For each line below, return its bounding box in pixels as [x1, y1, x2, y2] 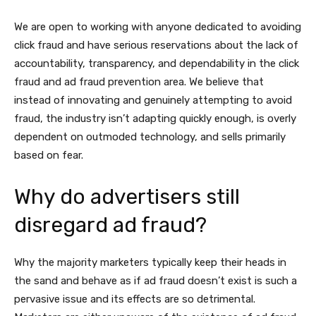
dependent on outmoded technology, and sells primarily [14, 130, 286, 144]
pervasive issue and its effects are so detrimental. [14, 293, 255, 306]
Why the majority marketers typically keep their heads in [14, 256, 286, 269]
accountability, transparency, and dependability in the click [14, 57, 299, 71]
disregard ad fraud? [14, 212, 207, 238]
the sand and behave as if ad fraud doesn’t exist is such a [14, 274, 297, 288]
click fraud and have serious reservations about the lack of [14, 39, 298, 52]
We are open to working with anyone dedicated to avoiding [14, 20, 301, 34]
